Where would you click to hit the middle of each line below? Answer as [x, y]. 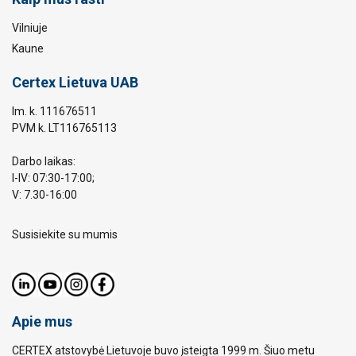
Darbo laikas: [44, 161]
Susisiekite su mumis [65, 234]
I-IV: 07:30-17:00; [53, 178]
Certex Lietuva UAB [75, 82]
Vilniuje [30, 27]
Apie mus [42, 321]
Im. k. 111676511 [54, 111]
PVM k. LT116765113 [64, 128]
